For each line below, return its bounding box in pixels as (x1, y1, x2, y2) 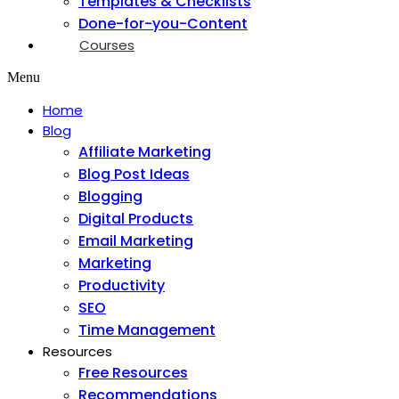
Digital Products (78, 208, 193, 229)
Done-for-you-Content (78, 13, 248, 34)
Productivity (78, 275, 165, 296)
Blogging (78, 186, 142, 207)
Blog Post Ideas (78, 164, 190, 184)
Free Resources (78, 362, 188, 383)
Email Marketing (78, 231, 193, 251)
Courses (79, 36, 134, 54)
